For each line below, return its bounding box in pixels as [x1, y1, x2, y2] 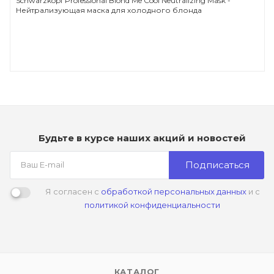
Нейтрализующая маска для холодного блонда [16, 5, 202, 15]
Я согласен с [45, 187, 101, 196]
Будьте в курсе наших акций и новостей [38, 132, 246, 144]
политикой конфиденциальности [84, 200, 220, 210]
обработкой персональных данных [100, 187, 246, 196]
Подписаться [185, 159, 250, 171]
